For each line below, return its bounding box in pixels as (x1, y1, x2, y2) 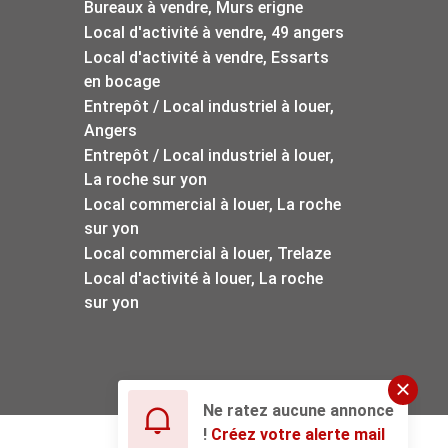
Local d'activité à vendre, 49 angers (83, 22, 344, 42)
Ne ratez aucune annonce (203, 400, 394, 420)
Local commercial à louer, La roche (83, 194, 341, 214)
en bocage (83, 71, 160, 91)
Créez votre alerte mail (211, 424, 385, 444)
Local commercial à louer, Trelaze (83, 243, 331, 263)
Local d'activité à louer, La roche (83, 268, 323, 288)
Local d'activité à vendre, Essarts (83, 47, 329, 67)
